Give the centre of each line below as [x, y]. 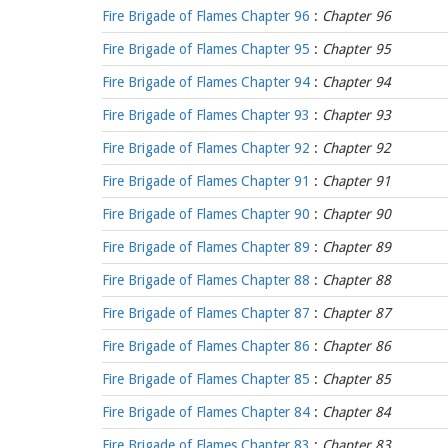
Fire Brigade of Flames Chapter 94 [206, 82]
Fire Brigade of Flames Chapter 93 [206, 115]
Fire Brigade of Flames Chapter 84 [206, 412]
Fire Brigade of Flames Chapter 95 [206, 49]
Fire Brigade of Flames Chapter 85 [206, 379]
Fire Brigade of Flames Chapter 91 [206, 181]
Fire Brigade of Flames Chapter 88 [206, 280]
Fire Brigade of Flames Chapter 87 [206, 313]
